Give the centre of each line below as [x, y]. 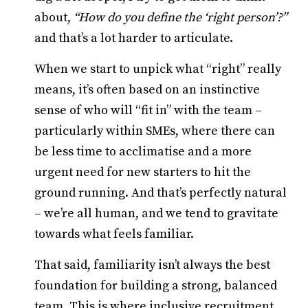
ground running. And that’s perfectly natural [161, 193]
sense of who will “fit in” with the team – [148, 110]
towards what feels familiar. [114, 234]
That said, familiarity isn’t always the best [152, 265]
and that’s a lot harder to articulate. [134, 38]
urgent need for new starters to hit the [143, 172]
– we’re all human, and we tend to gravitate [156, 213]
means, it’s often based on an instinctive [147, 90]
